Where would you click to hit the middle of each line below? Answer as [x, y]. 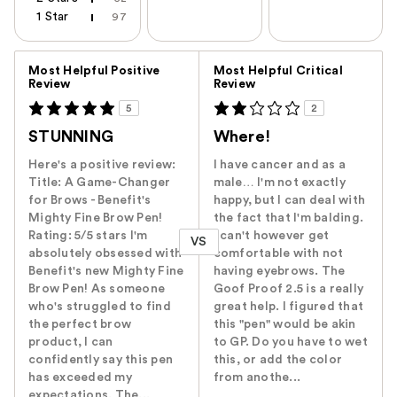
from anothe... [257, 378]
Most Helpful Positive [94, 71]
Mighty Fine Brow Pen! [96, 218]
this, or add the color [278, 360]
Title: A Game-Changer [100, 183]
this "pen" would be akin [284, 325]
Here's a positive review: [102, 165]
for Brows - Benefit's [90, 201]
